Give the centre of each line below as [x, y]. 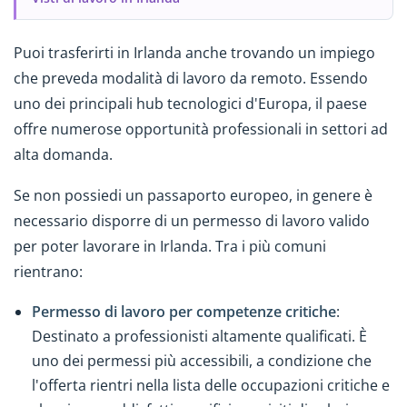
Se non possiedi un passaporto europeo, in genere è [193, 196]
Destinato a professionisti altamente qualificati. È [199, 336]
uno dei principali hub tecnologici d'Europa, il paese [190, 104]
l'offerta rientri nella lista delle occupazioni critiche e [211, 385]
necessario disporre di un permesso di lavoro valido [192, 221]
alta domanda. [63, 155]
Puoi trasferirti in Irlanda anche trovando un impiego [194, 53]
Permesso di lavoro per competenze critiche [184, 311]
